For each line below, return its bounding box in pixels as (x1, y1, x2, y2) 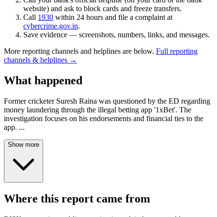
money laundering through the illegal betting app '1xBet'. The (4, 106, 191, 114)
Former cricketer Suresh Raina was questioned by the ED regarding (4, 97, 210, 106)
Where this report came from (4, 192, 150, 205)
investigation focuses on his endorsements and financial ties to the (4, 114, 203, 123)
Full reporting (156, 47, 198, 56)
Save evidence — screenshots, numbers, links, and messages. (23, 31, 210, 39)
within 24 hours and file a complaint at (55, 13, 172, 22)
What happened (4, 74, 82, 87)
